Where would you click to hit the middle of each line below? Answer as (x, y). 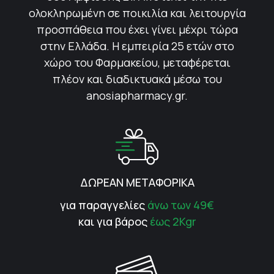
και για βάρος (114, 221)
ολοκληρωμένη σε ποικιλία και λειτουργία (137, 13)
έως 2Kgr (173, 221)
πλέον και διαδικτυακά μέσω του (137, 79)
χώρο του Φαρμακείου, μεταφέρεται (137, 62)
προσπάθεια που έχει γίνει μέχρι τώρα (137, 29)
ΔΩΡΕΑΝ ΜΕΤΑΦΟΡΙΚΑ (137, 182)
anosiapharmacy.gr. (137, 95)
